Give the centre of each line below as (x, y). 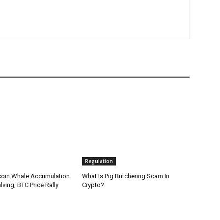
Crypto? (93, 185)
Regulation (99, 161)
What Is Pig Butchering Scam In (126, 176)
